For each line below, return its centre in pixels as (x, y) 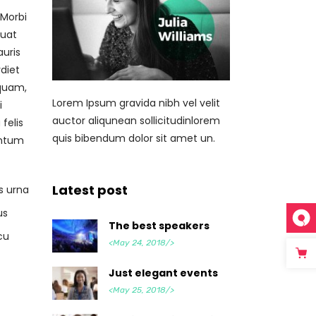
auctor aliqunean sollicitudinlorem (136, 120)
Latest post (90, 190)
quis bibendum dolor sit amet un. (133, 138)
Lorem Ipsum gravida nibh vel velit (136, 103)
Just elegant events (163, 273)
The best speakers (159, 225)
